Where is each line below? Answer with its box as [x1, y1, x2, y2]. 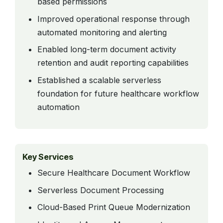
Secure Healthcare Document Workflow [37, 168, 190, 178]
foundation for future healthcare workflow [37, 88, 199, 99]
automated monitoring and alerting [37, 27, 167, 37]
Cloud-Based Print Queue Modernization [37, 202, 190, 213]
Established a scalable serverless [37, 75, 161, 85]
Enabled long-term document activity [37, 44, 176, 55]
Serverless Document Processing [37, 185, 164, 195]
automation [37, 102, 80, 112]
